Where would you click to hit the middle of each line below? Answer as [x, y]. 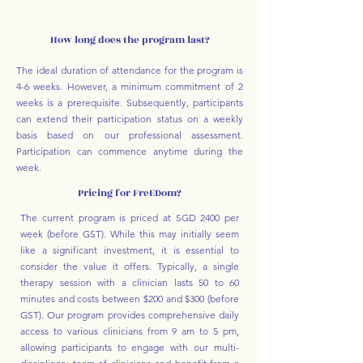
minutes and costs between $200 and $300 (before [130, 299]
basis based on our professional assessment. [130, 135]
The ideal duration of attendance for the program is [130, 70]
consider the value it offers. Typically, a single [130, 266]
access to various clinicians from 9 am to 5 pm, [130, 331]
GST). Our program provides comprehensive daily [130, 315]
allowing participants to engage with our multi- [130, 347]
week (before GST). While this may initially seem [130, 234]
